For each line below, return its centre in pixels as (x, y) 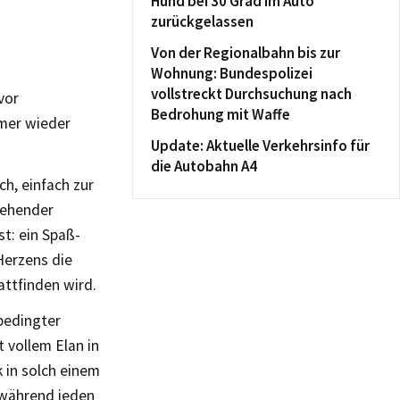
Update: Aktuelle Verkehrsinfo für (260, 146)
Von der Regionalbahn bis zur (246, 53)
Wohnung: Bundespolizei (232, 73)
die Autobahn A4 (204, 166)
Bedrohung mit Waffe (221, 114)
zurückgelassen (202, 21)
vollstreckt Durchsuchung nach (251, 94)
